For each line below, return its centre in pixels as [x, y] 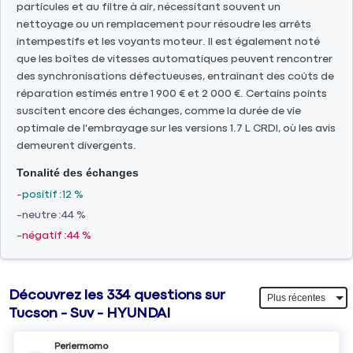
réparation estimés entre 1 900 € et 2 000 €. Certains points [172, 93]
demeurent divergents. [76, 145]
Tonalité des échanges [78, 172]
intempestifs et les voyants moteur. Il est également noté [168, 41]
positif [40, 194]
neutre [39, 215]
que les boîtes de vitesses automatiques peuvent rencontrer [175, 59]
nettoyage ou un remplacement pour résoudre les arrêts [164, 24]
